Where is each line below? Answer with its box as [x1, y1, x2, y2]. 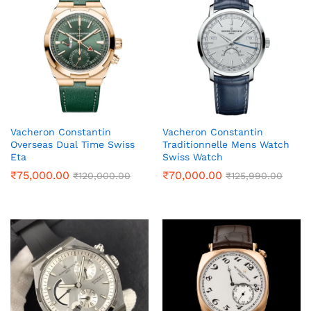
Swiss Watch [162, 151, 223, 163]
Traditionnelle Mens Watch [162, 139, 289, 151]
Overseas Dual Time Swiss [10, 139, 135, 151]
